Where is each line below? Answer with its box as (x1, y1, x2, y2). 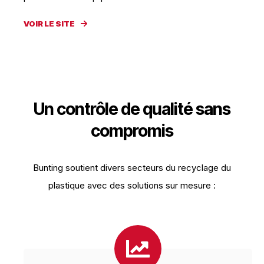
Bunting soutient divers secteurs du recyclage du (33, 162, 231, 174)
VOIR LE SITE (24, 19, 75, 28)
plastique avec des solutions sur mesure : (48, 180, 216, 192)
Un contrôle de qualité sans (34, 98, 230, 120)
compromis (91, 120, 173, 141)
